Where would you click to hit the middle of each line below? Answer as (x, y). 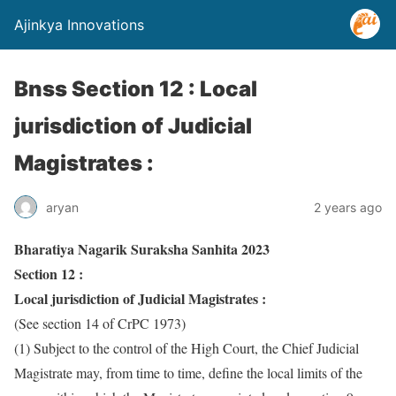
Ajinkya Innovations (79, 25)
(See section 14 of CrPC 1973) (100, 323)
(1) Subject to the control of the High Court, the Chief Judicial (187, 348)
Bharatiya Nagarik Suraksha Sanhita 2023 (142, 249)
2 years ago (348, 207)
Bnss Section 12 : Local (136, 89)
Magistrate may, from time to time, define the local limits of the (188, 373)
